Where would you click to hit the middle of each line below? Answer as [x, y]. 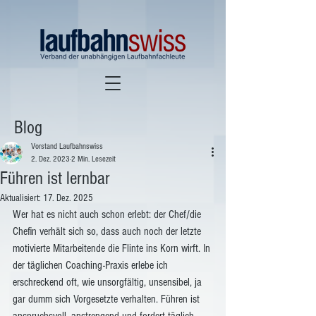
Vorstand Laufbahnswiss [67, 146]
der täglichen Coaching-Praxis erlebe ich [92, 265]
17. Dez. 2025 [68, 198]
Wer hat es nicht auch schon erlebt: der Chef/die [108, 214]
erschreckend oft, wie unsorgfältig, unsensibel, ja [109, 282]
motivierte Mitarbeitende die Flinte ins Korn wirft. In [113, 248]
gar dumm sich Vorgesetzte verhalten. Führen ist [108, 299]
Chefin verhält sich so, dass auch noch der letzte [108, 231]
